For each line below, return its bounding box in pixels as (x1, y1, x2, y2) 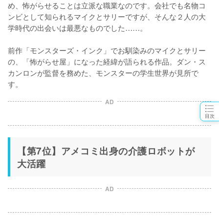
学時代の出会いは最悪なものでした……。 (8, 22, 147, 33)
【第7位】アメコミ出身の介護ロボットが (17, 143, 195, 157)
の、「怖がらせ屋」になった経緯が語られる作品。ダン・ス (8, 55, 206, 66)
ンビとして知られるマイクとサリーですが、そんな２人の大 (8, 10, 206, 22)
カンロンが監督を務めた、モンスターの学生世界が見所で (8, 66, 198, 78)
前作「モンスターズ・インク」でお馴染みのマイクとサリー (8, 44, 206, 55)
